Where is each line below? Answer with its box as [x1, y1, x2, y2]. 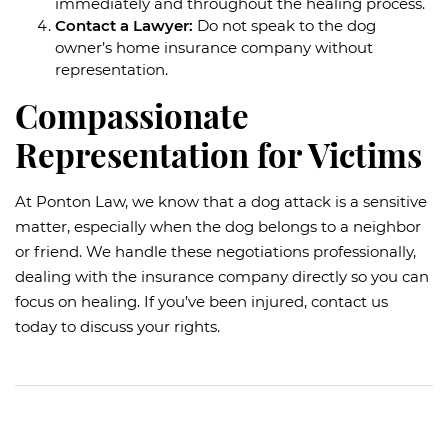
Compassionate [15, 93, 249, 137]
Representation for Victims [15, 132, 422, 176]
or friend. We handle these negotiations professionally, [15, 241, 416, 261]
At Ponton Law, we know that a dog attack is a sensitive [15, 191, 427, 211]
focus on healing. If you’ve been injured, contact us [15, 291, 388, 311]
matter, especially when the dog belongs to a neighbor [15, 216, 421, 236]
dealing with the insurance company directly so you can [15, 266, 429, 286]
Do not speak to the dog [193, 15, 376, 35]
